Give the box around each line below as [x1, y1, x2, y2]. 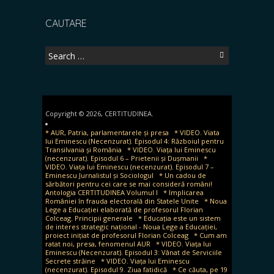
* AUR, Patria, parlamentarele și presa [45, 128, 169, 137]
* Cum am [194, 231, 227, 240]
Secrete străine [45, 256, 95, 265]
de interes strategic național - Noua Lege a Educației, [45, 222, 217, 231]
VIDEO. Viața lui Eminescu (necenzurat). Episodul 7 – [45, 162, 214, 171]
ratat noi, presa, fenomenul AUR [45, 239, 150, 248]
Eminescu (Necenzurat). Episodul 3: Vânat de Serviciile [45, 248, 222, 257]
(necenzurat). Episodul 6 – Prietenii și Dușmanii [45, 154, 198, 163]
